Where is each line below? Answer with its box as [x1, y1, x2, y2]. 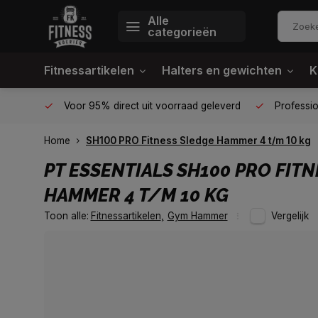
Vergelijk [271, 210, 309, 221]
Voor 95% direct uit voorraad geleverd [61, 100, 241, 111]
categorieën [148, 25, 216, 39]
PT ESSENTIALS [44, 160, 173, 181]
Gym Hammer [167, 209, 228, 221]
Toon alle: [44, 209, 89, 221]
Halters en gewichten [162, 63, 282, 77]
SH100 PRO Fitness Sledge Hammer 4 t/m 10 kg [86, 135, 311, 146]
